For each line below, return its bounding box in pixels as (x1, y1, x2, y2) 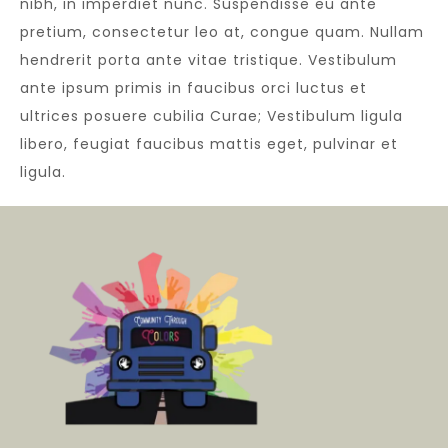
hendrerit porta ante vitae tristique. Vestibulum (20, 50, 397, 70)
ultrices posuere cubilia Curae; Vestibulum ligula (20, 106, 403, 126)
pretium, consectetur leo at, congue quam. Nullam (20, 22, 424, 42)
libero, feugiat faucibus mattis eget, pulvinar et (20, 134, 398, 154)
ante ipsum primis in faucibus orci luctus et (20, 78, 367, 98)
